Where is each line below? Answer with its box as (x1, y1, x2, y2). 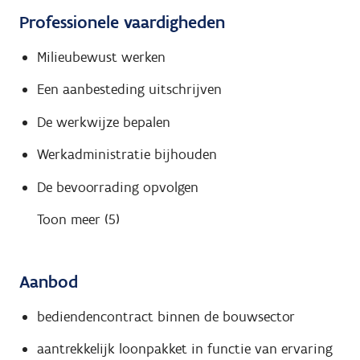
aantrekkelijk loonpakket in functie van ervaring (36, 340, 333, 358)
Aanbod (19, 271, 78, 293)
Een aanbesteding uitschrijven (36, 80, 222, 99)
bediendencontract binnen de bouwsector (36, 307, 295, 325)
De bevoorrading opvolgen (36, 178, 198, 196)
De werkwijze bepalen (36, 112, 170, 131)
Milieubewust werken (36, 47, 166, 66)
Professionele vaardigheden (19, 11, 225, 34)
